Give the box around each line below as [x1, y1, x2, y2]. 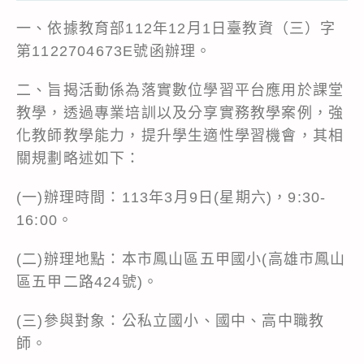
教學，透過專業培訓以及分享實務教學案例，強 [16, 104, 344, 121]
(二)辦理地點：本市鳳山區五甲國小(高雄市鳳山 [16, 250, 346, 267]
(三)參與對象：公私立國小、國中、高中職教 [16, 312, 325, 329]
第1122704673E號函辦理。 [16, 42, 212, 59]
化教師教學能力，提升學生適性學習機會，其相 [16, 127, 344, 144]
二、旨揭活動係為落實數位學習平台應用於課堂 [16, 81, 344, 98]
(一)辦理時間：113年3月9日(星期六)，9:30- [16, 188, 327, 206]
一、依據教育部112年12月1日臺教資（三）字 [16, 19, 336, 37]
